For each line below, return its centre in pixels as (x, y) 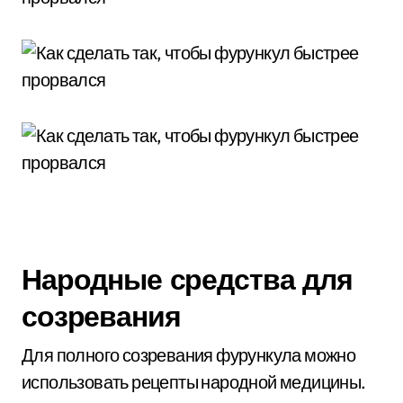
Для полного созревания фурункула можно (189, 355)
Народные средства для (187, 279)
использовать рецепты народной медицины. (194, 382)
